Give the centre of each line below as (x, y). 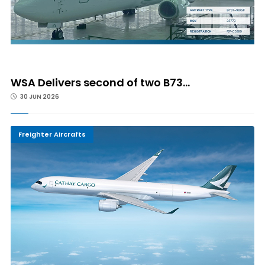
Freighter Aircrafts (52, 134)
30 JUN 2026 (39, 96)
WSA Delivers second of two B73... (100, 82)
